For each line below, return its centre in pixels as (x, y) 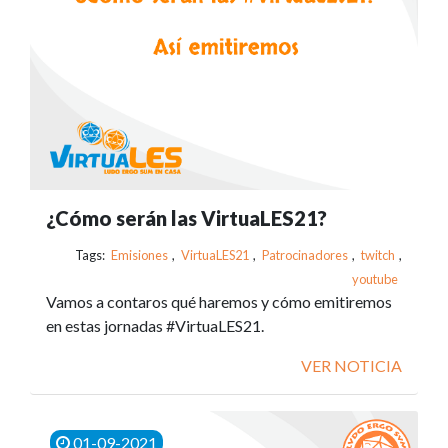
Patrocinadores (305, 255)
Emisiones (139, 255)
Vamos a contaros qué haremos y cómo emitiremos (219, 301)
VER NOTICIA (351, 365)
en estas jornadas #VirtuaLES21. (155, 325)
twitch (378, 255)
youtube (375, 279)
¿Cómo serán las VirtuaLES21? (186, 218)
